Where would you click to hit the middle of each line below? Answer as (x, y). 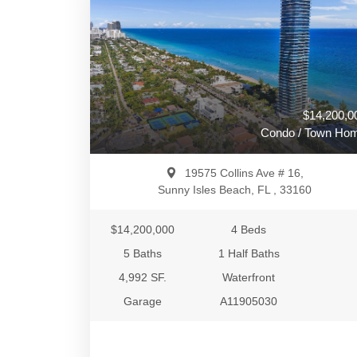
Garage (143, 301)
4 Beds (249, 229)
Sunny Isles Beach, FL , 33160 (234, 190)
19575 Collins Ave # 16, (244, 173)
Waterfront (249, 277)
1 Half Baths (249, 253)
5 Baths (143, 253)
